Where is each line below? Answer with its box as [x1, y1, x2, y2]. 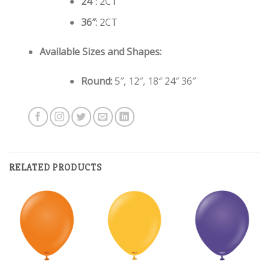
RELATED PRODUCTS [9, 162, 102, 174]
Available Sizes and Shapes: [39, 44, 162, 58]
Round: [80, 74, 112, 88]
